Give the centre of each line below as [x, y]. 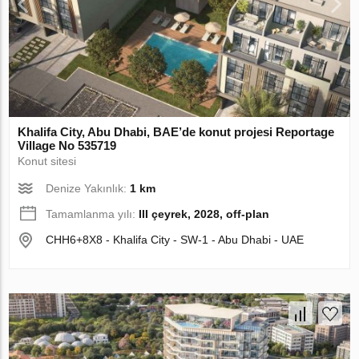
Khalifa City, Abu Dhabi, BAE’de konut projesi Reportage [176, 131]
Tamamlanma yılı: [93, 214]
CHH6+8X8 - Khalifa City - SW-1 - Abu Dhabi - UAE [175, 239]
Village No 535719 [67, 145]
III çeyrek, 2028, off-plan [204, 214]
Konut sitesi [47, 161]
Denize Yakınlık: [88, 188]
